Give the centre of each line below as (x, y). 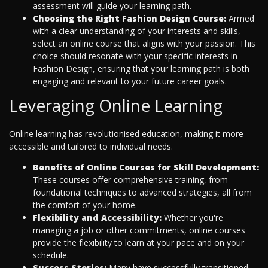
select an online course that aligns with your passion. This (144, 44)
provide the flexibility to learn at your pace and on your (138, 243)
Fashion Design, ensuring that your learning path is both (141, 69)
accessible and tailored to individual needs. (91, 147)
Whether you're (192, 218)
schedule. (51, 255)
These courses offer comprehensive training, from (130, 180)
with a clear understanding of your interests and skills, (137, 31)
